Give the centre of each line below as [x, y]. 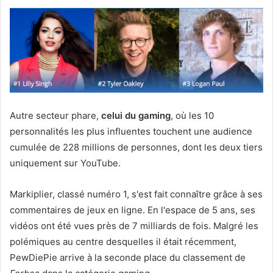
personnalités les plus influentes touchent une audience [131, 131]
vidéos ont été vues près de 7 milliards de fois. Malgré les [134, 225]
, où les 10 [192, 115]
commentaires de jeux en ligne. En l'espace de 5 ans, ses [133, 210]
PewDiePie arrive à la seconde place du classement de [128, 257]
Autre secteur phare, [55, 115]
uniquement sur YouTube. [65, 163]
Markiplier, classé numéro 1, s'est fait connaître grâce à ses [136, 194]
